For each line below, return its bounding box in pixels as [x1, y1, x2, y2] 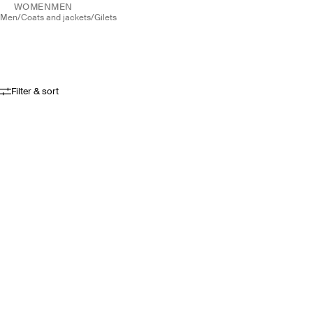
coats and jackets [27, 14, 91, 22]
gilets [101, 14, 117, 22]
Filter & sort [11, 87, 59, 96]
